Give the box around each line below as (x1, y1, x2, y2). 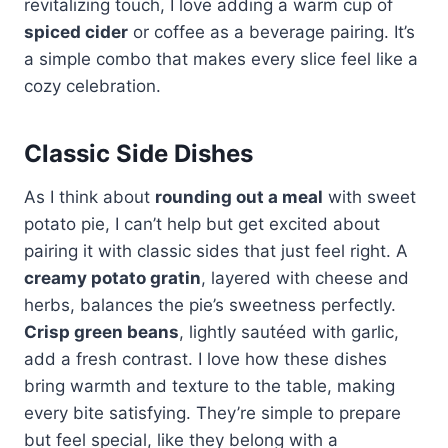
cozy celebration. (24, 75, 161, 96)
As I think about (24, 186, 155, 207)
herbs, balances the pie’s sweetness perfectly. (24, 294, 396, 315)
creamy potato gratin (24, 267, 201, 288)
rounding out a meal (155, 186, 323, 207)
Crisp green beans (24, 321, 179, 342)
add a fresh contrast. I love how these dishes (24, 348, 387, 369)
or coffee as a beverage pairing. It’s (128, 21, 415, 42)
